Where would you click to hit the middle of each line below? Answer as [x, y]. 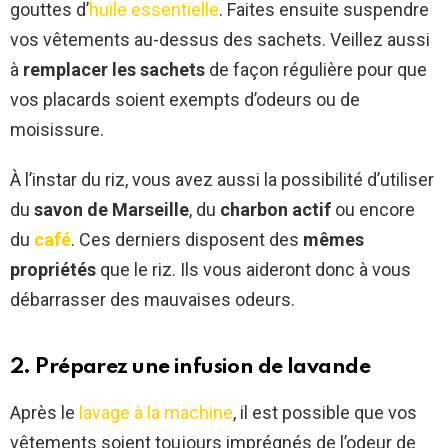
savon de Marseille [111, 210]
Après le [44, 413]
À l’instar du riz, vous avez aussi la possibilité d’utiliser [222, 180]
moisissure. [57, 130]
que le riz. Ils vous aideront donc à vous [253, 270]
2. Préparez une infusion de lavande [190, 368]
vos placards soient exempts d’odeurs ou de [185, 100]
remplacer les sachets [114, 70]
